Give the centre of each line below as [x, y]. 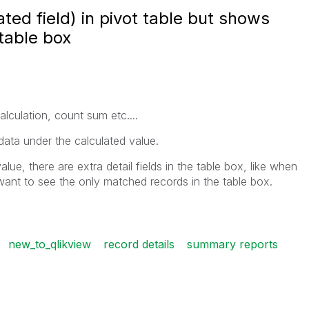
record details [139, 244]
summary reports [232, 244]
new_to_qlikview [49, 244]
